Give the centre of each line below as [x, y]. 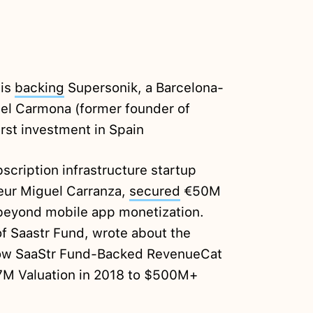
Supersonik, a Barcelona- [144, 88]
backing [39, 88]
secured [154, 191]
